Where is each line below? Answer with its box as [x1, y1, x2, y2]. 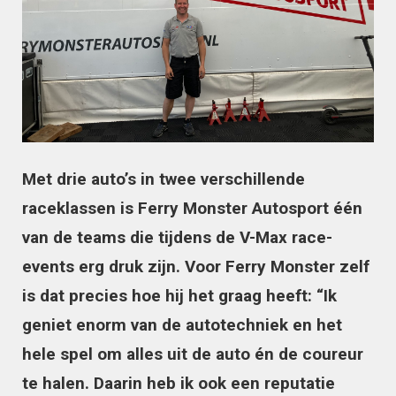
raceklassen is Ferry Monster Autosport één [22, 197, 362, 218]
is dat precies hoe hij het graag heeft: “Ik [22, 285, 337, 306]
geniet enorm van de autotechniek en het [22, 314, 342, 335]
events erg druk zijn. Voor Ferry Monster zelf [22, 255, 369, 277]
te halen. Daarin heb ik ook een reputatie [22, 372, 335, 393]
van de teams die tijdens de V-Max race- [22, 226, 332, 247]
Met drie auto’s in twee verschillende [22, 168, 305, 189]
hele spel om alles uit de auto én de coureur [22, 343, 363, 364]
